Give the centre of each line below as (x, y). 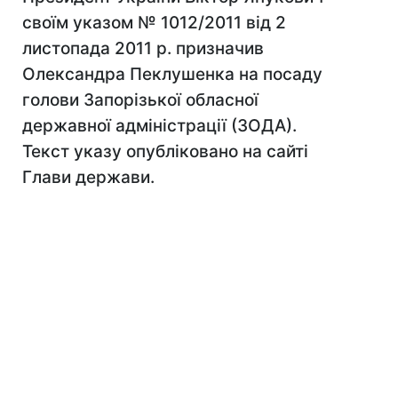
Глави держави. (88, 177)
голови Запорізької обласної (140, 100)
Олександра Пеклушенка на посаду (172, 74)
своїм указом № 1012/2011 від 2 (154, 23)
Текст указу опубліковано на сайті (165, 151)
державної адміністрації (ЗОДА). (159, 126)
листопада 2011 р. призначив (143, 48)
